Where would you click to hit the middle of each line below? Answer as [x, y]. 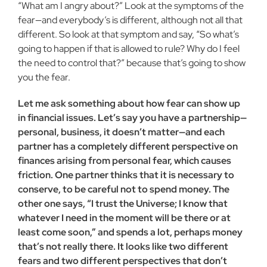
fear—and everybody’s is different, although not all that [130, 20]
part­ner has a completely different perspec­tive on [128, 146]
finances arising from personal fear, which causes [125, 161]
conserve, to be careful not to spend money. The [124, 189]
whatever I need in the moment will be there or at [124, 218]
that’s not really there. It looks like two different [123, 246]
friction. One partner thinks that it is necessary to [126, 175]
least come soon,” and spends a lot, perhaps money [130, 232]
